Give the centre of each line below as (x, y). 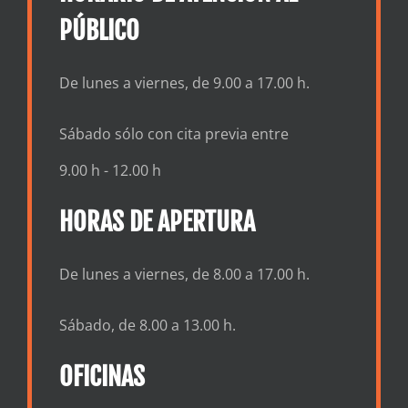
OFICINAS (102, 377)
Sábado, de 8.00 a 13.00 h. (147, 326)
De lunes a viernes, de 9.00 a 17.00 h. (184, 83)
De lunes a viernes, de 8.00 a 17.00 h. (184, 275)
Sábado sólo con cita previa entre (173, 134)
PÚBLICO (99, 31)
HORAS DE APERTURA (157, 222)
